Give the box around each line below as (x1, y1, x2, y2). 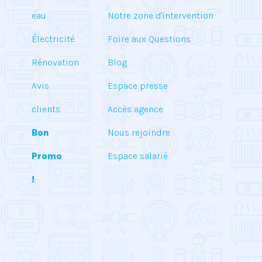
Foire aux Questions (108, 33, 191, 44)
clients (32, 104, 60, 115)
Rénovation (32, 57, 79, 68)
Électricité (32, 33, 75, 44)
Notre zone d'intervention (108, 10, 213, 21)
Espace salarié (108, 150, 168, 161)
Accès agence (108, 104, 163, 115)
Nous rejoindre (108, 127, 170, 138)
